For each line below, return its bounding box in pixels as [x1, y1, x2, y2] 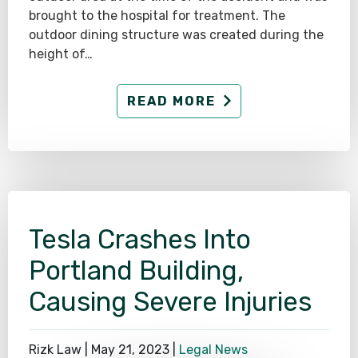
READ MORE [127, 93, 216, 109]
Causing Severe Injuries [29, 285, 312, 317]
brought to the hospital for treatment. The [29, 7, 285, 23]
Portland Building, [29, 254, 244, 286]
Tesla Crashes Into [29, 223, 251, 255]
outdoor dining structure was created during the [29, 26, 324, 42]
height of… [29, 46, 93, 62]
